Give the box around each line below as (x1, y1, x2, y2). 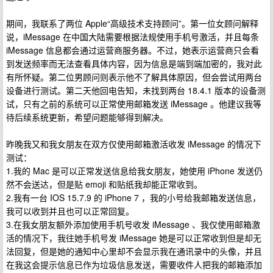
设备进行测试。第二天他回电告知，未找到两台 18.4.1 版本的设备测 (6, 84, 266, 96)
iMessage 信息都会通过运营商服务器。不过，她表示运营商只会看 (6, 44, 259, 56)
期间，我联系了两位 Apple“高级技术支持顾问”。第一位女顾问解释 (6, 17, 258, 29)
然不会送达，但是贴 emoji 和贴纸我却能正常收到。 (6, 178, 202, 190)
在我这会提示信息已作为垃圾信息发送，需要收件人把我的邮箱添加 (6, 258, 262, 271)
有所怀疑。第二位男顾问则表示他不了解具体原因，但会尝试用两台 (6, 71, 262, 83)
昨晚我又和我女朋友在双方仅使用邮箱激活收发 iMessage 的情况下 (6, 138, 261, 150)
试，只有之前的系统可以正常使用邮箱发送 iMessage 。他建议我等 (6, 97, 261, 110)
